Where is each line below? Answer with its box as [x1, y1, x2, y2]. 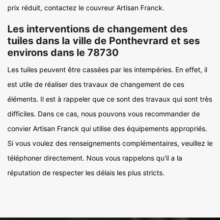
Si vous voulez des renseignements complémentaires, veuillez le [7, 139, 213, 147]
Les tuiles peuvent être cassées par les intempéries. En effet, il [7, 65, 207, 74]
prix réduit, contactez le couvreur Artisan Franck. [7, 3, 165, 12]
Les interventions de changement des [7, 23, 188, 35]
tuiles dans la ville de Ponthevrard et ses [7, 35, 200, 47]
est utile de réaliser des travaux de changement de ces [7, 80, 184, 88]
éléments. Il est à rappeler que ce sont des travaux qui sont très [7, 95, 212, 103]
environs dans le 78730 [7, 47, 119, 58]
